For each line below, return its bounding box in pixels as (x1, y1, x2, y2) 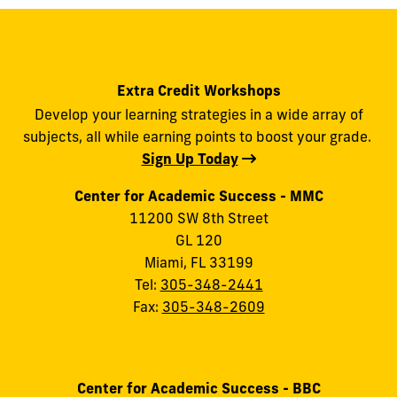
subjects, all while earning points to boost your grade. (22, 128, 375, 146)
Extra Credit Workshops (116, 82, 281, 100)
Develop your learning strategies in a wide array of (34, 105, 363, 124)
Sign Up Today (141, 150, 238, 168)
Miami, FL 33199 (144, 253, 253, 271)
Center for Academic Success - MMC (74, 186, 323, 205)
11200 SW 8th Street (128, 208, 269, 227)
